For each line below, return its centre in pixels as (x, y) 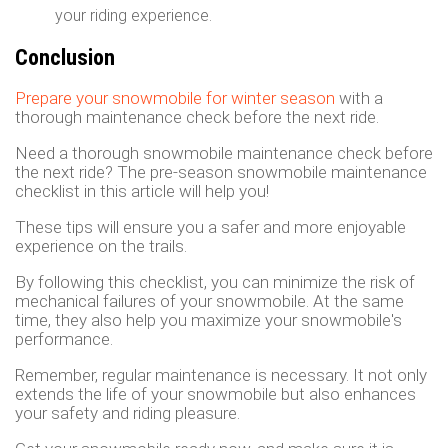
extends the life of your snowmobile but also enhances (215, 394)
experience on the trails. (101, 246)
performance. (64, 339)
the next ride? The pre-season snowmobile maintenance (221, 172)
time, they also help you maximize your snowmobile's (208, 320)
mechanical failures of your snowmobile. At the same (209, 301)
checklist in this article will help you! (142, 191)
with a (359, 98)
